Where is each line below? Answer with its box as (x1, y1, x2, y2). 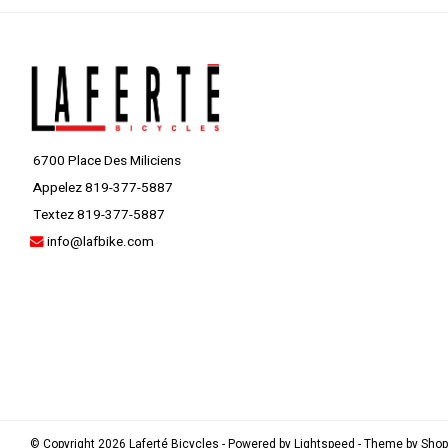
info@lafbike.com (47, 231, 154, 252)
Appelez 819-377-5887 (30, 177, 173, 198)
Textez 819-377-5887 (30, 204, 165, 225)
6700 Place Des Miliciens (30, 150, 181, 171)
